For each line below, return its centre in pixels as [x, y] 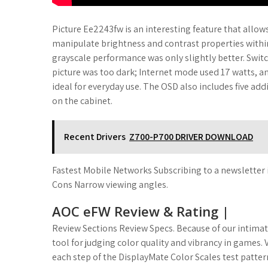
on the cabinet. [82, 101]
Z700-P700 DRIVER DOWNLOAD [191, 137]
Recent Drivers [95, 137]
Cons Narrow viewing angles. [110, 185]
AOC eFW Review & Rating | [141, 211]
